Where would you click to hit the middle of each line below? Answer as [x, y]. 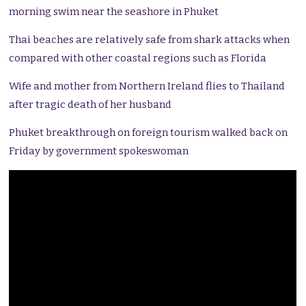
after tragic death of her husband [91, 105]
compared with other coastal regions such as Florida [138, 58]
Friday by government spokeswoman [99, 151]
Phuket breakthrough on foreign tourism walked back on [149, 133]
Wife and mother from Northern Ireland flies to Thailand [147, 86]
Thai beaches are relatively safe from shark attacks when [150, 40]
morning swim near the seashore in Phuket [114, 12]
